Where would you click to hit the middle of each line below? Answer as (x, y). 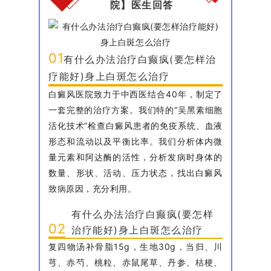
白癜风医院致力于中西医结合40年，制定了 (135, 94)
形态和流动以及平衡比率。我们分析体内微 (135, 141)
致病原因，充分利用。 (93, 188)
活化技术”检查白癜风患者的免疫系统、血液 (135, 125)
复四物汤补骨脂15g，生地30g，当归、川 (135, 246)
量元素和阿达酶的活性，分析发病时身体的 (135, 157)
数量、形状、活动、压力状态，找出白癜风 (135, 172)
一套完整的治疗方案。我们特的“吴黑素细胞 (135, 109)
